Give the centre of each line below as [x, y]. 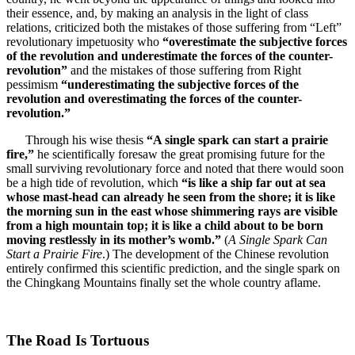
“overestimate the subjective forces [255, 42]
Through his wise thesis [76, 140]
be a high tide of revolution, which [94, 183]
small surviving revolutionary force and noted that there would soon [175, 169]
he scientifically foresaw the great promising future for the [179, 155]
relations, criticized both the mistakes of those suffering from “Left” [174, 28]
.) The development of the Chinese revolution [216, 254]
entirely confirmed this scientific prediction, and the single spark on [173, 269]
